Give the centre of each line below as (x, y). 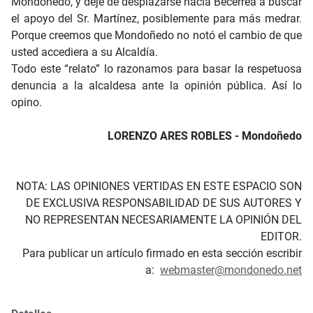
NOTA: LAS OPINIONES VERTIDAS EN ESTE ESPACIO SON (159, 187)
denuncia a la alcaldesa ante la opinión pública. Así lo (156, 86)
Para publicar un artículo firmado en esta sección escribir (162, 254)
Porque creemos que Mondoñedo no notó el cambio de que (156, 36)
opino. (29, 103)
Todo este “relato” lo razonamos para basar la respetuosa (156, 69)
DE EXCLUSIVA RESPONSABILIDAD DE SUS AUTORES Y (164, 203)
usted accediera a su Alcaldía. (85, 52)
